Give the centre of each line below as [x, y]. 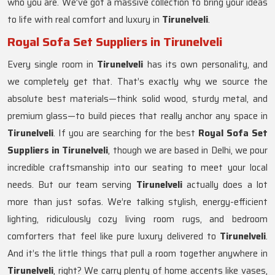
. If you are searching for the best [126, 134]
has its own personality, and [206, 65]
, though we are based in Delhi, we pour [188, 151]
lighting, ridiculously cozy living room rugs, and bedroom [137, 219]
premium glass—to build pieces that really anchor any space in [137, 116]
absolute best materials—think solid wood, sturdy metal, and [137, 99]
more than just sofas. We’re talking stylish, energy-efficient [137, 202]
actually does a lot [225, 185]
